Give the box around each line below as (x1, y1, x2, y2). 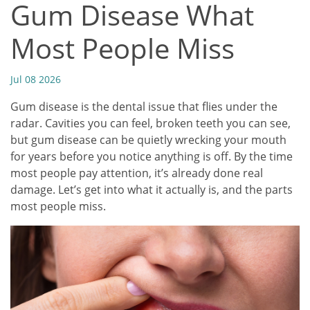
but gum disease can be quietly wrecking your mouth (10, 132, 286, 147)
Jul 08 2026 (10, 73, 61, 86)
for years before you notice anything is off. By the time (10, 149, 293, 164)
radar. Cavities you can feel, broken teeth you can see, (10, 116, 291, 131)
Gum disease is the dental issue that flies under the (10, 99, 277, 114)
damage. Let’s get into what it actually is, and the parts (10, 182, 293, 197)
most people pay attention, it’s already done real (10, 165, 263, 181)
